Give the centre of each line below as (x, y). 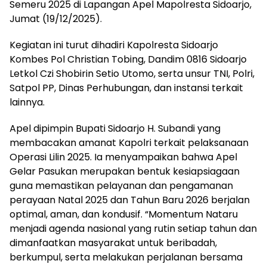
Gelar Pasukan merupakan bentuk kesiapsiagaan (125, 171)
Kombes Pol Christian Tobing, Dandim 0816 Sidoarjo (128, 59)
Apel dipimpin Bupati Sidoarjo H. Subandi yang (115, 128)
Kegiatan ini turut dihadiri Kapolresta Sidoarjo (114, 45)
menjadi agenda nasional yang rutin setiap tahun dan (133, 229)
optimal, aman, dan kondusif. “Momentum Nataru (124, 214)
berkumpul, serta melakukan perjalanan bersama (126, 257)
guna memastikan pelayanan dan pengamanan (121, 186)
